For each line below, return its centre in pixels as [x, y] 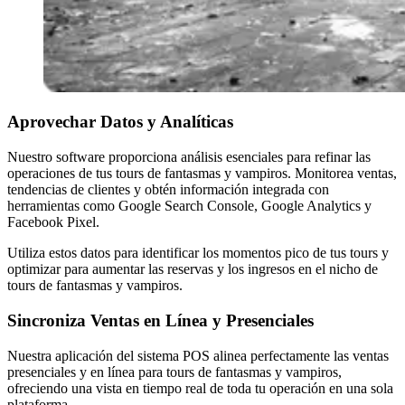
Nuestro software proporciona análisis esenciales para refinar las [189, 157]
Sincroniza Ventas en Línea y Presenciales [160, 320]
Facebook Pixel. [53, 222]
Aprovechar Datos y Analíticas [120, 122]
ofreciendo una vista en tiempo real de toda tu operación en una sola [200, 388]
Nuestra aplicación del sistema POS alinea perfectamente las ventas [198, 355]
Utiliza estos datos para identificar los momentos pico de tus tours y [198, 253]
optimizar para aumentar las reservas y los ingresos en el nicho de [193, 269]
